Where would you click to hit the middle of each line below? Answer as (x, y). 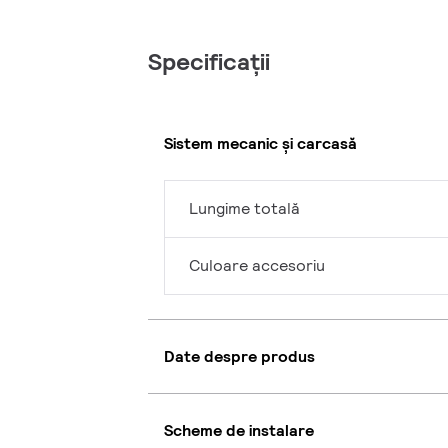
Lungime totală (244, 209)
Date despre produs (239, 356)
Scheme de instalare (239, 430)
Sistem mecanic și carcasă (260, 143)
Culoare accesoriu (257, 266)
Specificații (209, 62)
